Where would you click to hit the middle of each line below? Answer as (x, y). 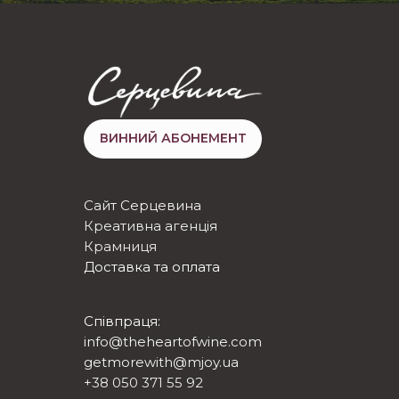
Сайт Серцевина (142, 205)
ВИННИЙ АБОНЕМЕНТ (173, 138)
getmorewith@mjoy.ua (161, 362)
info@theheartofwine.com (173, 341)
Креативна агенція (151, 225)
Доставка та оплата (152, 266)
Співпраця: (122, 321)
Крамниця (120, 246)
